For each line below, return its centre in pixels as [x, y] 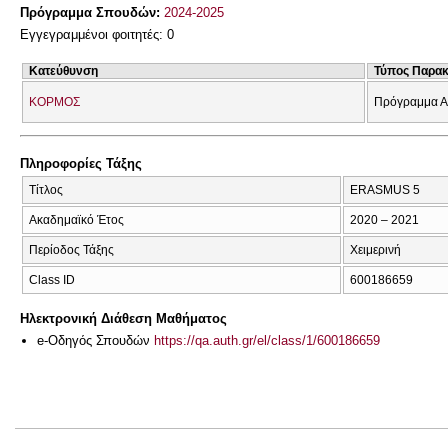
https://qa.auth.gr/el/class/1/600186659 [267, 341]
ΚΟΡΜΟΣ [54, 101]
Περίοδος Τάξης [71, 249]
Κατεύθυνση [63, 70]
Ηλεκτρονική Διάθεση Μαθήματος [123, 319]
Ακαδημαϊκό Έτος [76, 219]
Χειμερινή [375, 249]
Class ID [52, 279]
